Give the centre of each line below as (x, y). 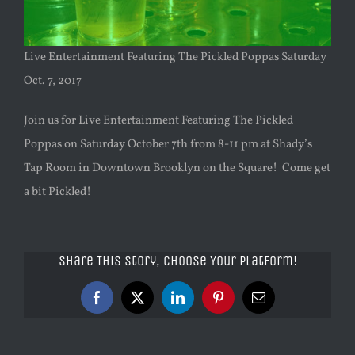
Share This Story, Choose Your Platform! (177, 261)
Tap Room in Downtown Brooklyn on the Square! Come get (177, 168)
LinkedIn (202, 303)
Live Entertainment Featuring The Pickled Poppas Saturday (175, 57)
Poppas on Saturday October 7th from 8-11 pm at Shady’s (168, 145)
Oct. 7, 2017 (53, 81)
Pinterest (241, 303)
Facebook (123, 303)
